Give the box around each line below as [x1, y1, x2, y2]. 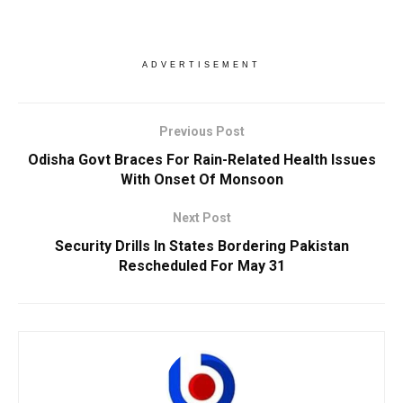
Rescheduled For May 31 [118, 257, 285, 275]
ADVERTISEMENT [142, 60, 261, 70]
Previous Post [158, 124, 245, 139]
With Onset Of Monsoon [120, 171, 283, 189]
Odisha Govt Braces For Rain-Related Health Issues [27, 151, 376, 169]
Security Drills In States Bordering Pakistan [54, 237, 349, 255]
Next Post [172, 210, 231, 226]
